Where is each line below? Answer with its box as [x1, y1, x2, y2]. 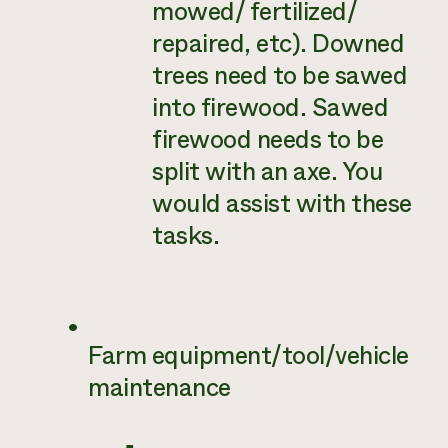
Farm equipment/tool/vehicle [88, 338, 409, 374]
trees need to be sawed [152, 58, 407, 94]
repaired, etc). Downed [152, 26, 404, 62]
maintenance [88, 370, 231, 406]
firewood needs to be [152, 122, 383, 158]
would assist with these [152, 186, 412, 222]
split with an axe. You [152, 154, 383, 190]
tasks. [152, 218, 219, 254]
